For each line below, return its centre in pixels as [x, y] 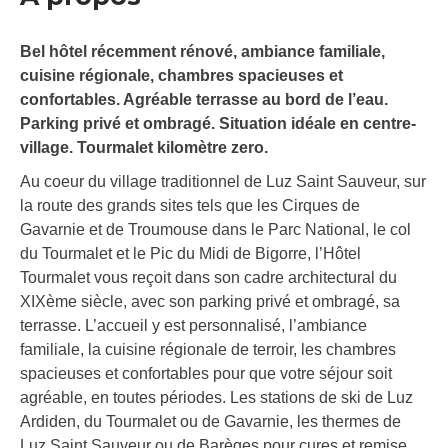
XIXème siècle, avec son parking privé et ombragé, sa [210, 302]
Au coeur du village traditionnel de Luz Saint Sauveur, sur [223, 182]
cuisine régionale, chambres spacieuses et [181, 76]
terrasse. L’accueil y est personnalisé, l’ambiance [193, 326]
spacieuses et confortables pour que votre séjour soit [206, 374]
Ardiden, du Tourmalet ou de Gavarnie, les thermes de [210, 422]
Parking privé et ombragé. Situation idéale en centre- [218, 124]
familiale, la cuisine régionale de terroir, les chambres [208, 350]
